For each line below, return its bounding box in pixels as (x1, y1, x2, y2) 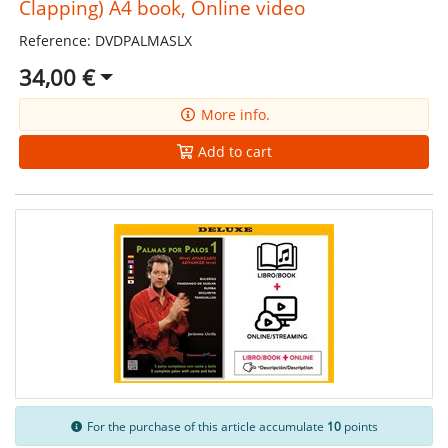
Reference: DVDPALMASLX (18, 31, 192, 51)
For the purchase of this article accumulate (84, 418, 328, 434)
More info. (196, 105, 270, 125)
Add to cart (194, 142, 272, 162)
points (341, 418, 379, 434)
